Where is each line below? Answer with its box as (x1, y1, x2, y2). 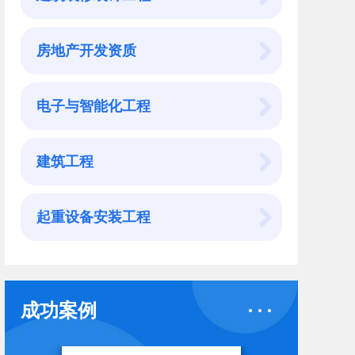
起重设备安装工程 (36, 208, 151, 225)
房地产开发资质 (36, 42, 136, 59)
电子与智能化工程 (36, 97, 151, 114)
